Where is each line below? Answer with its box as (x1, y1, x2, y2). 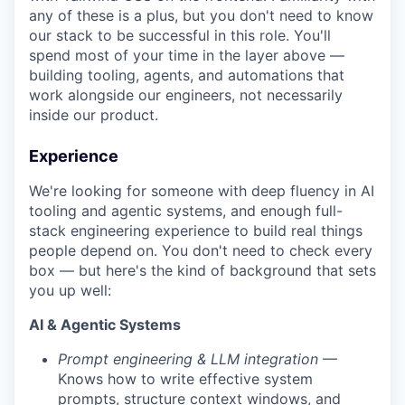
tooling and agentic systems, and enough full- (29, 202, 343, 221)
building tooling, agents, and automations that (29, 66, 344, 85)
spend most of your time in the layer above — (29, 46, 344, 65)
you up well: (29, 281, 111, 300)
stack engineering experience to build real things (29, 221, 363, 240)
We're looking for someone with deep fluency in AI (29, 182, 374, 201)
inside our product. (29, 106, 158, 125)
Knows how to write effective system (58, 370, 313, 389)
